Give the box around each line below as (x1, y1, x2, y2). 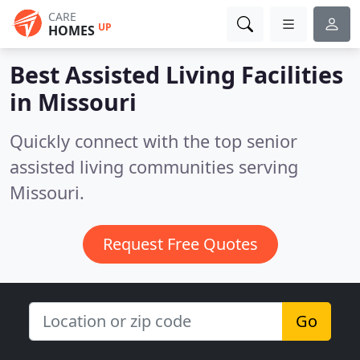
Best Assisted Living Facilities (10, 59, 343, 90)
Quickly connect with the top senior (10, 129, 297, 153)
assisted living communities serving (10, 155, 298, 178)
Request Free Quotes (102, 233, 258, 255)
